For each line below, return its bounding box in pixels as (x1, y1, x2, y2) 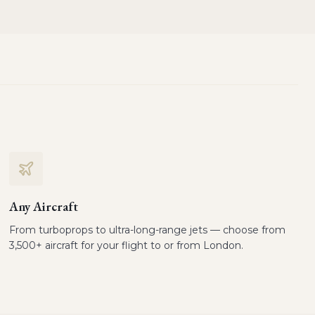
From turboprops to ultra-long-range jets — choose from (9, 224, 286, 236)
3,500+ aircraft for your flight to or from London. (9, 239, 244, 252)
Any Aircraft (9, 198, 79, 214)
